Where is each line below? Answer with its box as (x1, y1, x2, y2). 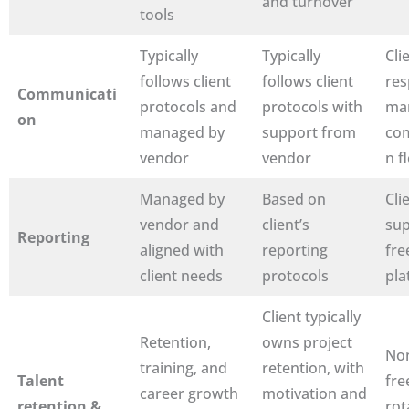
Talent (17, 370, 64, 391)
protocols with (262, 96, 362, 117)
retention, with (262, 357, 364, 378)
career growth (140, 383, 238, 404)
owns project (262, 331, 352, 352)
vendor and (140, 214, 219, 235)
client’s (262, 214, 309, 235)
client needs (140, 265, 223, 286)
